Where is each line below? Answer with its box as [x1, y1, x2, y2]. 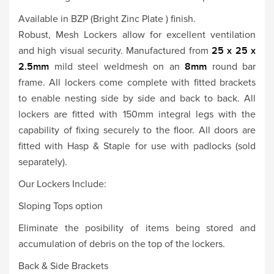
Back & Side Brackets [18, 259, 108, 272]
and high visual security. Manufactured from [18, 44, 209, 57]
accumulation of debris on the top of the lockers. [18, 237, 225, 250]
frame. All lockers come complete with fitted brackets [18, 76, 256, 89]
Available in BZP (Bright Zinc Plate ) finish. [18, 12, 196, 25]
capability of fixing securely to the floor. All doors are [18, 124, 256, 136]
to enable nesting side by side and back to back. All [18, 92, 256, 105]
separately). [18, 155, 67, 168]
